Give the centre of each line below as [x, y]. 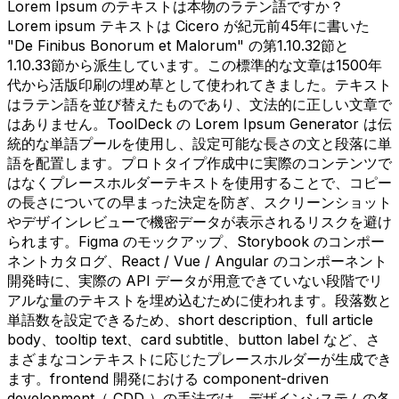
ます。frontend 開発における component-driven [168, 378]
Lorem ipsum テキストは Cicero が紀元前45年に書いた [188, 25]
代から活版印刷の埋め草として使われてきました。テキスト [199, 84]
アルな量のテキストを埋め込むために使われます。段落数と [199, 300]
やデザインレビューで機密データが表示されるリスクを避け [199, 221]
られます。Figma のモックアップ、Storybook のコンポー [196, 241]
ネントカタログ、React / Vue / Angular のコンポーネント [197, 261]
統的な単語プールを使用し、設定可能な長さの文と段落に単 [199, 143]
